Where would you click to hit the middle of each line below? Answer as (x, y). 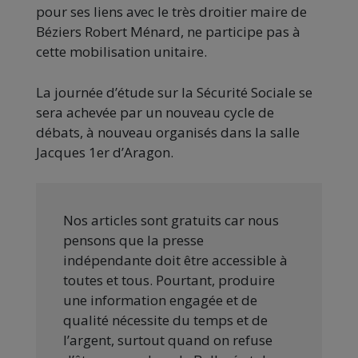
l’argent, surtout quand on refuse (168, 340)
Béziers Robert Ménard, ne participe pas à (168, 32)
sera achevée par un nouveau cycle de (155, 113)
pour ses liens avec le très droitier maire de (171, 12)
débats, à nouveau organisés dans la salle (168, 133)
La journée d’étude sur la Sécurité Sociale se (174, 93)
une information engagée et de (160, 300)
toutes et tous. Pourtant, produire (169, 280)
